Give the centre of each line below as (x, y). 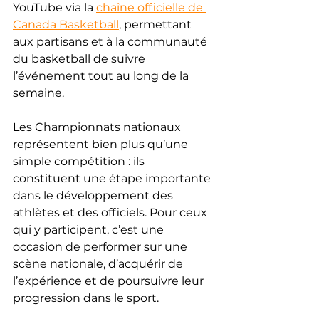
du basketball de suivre (80, 58)
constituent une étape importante (113, 178)
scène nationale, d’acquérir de (99, 263)
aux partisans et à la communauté (111, 41)
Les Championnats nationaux (98, 127)
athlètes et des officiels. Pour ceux (111, 212)
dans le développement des (94, 195)
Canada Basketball (66, 24)
